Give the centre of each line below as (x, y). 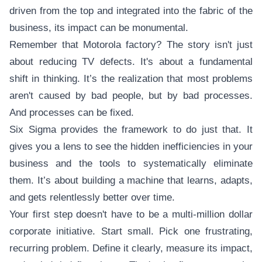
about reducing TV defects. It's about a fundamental (131, 62)
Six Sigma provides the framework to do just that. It (131, 130)
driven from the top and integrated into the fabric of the (131, 11)
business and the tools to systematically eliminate (131, 163)
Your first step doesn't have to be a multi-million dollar (131, 214)
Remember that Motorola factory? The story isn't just (131, 45)
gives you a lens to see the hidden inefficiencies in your (131, 146)
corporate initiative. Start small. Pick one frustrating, (131, 231)
